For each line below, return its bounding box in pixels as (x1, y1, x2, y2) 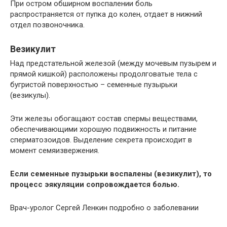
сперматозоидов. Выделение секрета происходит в (10, 135, 192, 144)
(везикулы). (10, 90, 50, 100)
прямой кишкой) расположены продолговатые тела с (10, 69, 198, 79)
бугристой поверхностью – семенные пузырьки (10, 80, 177, 89)
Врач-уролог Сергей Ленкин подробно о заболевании (10, 203, 199, 212)
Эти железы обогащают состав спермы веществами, (10, 113, 198, 123)
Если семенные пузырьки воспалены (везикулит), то (10, 169, 212, 178)
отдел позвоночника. (10, 20, 85, 29)
